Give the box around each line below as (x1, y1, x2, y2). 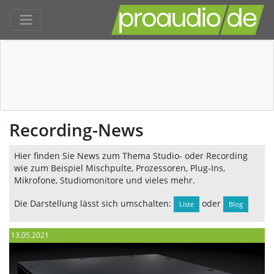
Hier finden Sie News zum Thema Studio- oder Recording (14, 150, 248, 161)
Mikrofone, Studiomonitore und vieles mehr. (14, 174, 195, 186)
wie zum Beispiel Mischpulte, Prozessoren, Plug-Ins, (14, 162, 225, 174)
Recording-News (9, 118, 144, 141)
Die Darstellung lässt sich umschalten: (14, 197, 174, 209)
